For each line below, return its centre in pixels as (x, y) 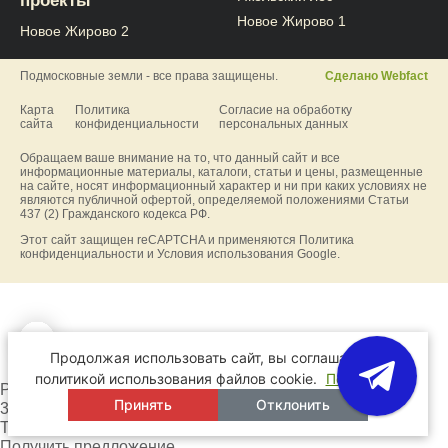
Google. (317, 253)
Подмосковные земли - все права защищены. (149, 75)
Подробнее (363, 378)
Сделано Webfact (376, 75)
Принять (143, 404)
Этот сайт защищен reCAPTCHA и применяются (159, 239)
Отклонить (293, 404)
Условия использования (225, 253)
